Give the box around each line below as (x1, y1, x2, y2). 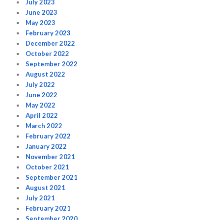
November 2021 (26, 152, 76, 161)
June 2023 (26, 8, 58, 16)
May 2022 (26, 101, 56, 109)
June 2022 (26, 90, 58, 99)
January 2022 (26, 142, 67, 150)
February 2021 (26, 204, 71, 212)
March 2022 (26, 121, 63, 130)
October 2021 (26, 163, 70, 171)
